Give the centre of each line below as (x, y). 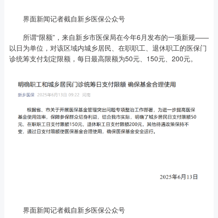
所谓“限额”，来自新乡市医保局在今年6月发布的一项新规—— (109, 37)
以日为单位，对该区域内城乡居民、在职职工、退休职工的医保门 (108, 48)
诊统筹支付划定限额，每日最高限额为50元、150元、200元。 (103, 59)
